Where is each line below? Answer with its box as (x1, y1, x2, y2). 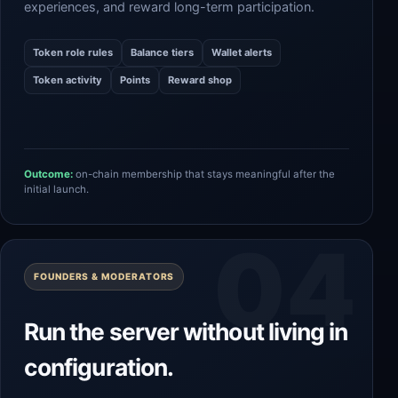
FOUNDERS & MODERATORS (34, 271, 175, 282)
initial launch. (24, 183, 89, 195)
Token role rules (33, 46, 113, 59)
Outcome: (24, 168, 73, 180)
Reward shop (168, 74, 232, 86)
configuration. (24, 353, 174, 381)
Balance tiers (131, 46, 194, 59)
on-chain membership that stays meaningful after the (73, 168, 335, 180)
